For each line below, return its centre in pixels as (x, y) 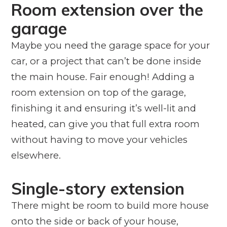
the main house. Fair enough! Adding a (103, 77)
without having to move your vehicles (99, 139)
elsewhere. (36, 155)
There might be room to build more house (110, 205)
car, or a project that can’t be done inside (106, 61)
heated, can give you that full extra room (105, 124)
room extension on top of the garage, (98, 92)
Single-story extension (98, 188)
